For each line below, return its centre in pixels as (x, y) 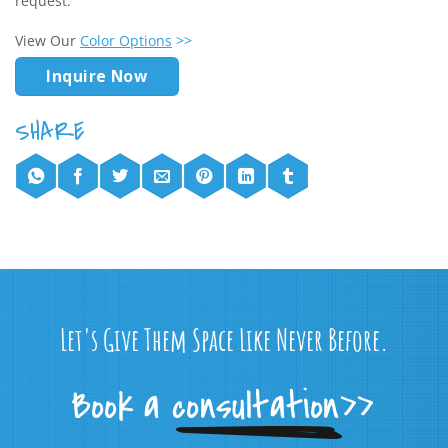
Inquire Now (97, 76)
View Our (47, 41)
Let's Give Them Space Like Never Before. (224, 339)
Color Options (126, 41)
